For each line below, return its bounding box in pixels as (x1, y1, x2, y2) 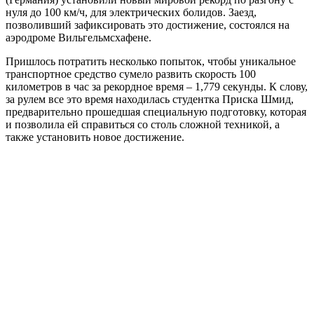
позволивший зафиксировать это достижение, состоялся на (6, 18, 289, 31)
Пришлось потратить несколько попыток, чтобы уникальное (6, 55, 296, 67)
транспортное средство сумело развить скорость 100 (6, 67, 256, 80)
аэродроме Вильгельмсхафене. (6, 31, 151, 43)
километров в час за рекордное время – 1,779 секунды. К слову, (6, 80, 308, 93)
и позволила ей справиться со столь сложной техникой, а (6, 118, 280, 130)
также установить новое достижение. (6, 130, 184, 143)
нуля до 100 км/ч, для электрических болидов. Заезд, (6, 6, 257, 18)
